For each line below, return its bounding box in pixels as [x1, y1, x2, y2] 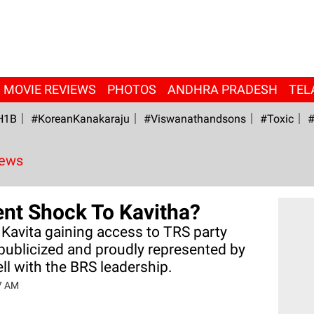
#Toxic [259, 112, 294, 125]
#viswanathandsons [143, 112, 246, 125]
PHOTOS [107, 82, 156, 97]
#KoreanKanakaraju [30, 112, 130, 125]
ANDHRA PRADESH [167, 82, 278, 97]
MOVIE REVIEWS [3, 82, 96, 97]
